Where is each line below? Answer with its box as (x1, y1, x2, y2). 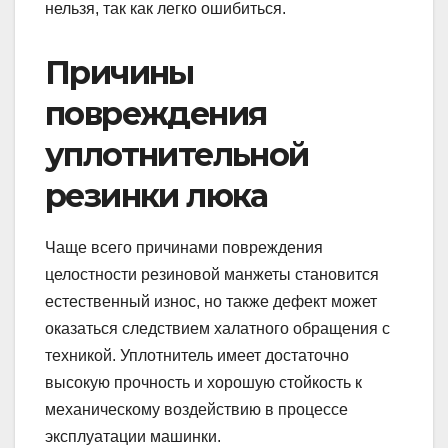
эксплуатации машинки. (45, 428, 221, 446)
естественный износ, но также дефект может (45, 293, 377, 311)
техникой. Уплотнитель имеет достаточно (45, 347, 349, 365)
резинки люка (45, 176, 268, 216)
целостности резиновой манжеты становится (45, 266, 379, 284)
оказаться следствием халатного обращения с (45, 320, 390, 338)
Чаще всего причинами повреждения (45, 239, 323, 257)
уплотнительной (45, 135, 309, 175)
